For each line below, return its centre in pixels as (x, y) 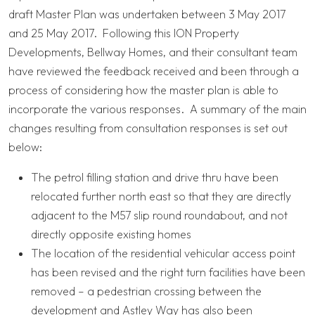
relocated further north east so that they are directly (161, 197)
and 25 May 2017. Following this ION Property (124, 33)
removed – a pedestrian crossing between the (146, 291)
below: (25, 147)
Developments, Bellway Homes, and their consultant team (153, 52)
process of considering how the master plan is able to (143, 90)
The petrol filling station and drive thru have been (155, 178)
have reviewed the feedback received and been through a (154, 71)
